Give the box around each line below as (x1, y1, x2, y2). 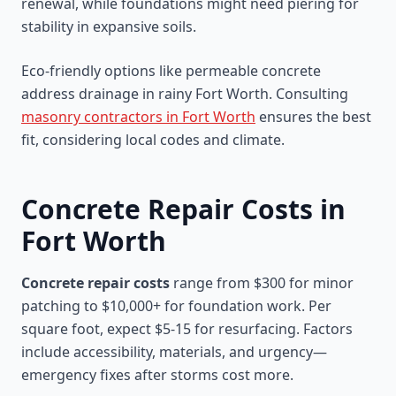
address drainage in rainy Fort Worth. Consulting (21, 84, 348, 103)
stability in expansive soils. (21, 17, 196, 36)
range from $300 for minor (170, 273, 354, 293)
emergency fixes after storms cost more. (21, 365, 293, 385)
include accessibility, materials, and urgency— (21, 342, 327, 362)
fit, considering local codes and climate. (21, 130, 285, 149)
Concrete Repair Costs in (21, 191, 346, 227)
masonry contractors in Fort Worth (21, 107, 255, 126)
